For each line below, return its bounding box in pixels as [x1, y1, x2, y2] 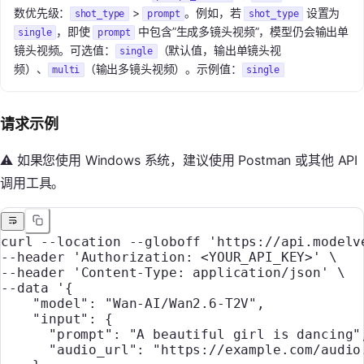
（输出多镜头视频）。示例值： [84, 62, 242, 76]
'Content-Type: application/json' [72, 265, 329, 281]
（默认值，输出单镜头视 [157, 43, 281, 58]
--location [32, 234, 121, 250]
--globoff [120, 234, 201, 250]
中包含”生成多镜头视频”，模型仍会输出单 [135, 24, 349, 39]
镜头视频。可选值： [14, 43, 115, 58]
